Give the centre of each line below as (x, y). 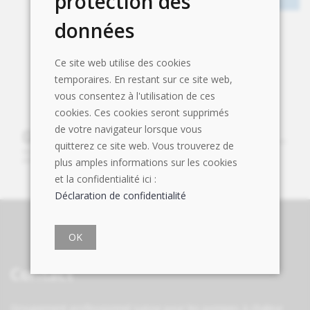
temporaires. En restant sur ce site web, (144, 79)
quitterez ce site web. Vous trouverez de (144, 145)
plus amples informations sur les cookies (146, 162)
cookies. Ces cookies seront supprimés (142, 112)
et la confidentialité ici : (106, 179)
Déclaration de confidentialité (120, 195)
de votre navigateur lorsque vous (128, 129)
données (94, 30)
